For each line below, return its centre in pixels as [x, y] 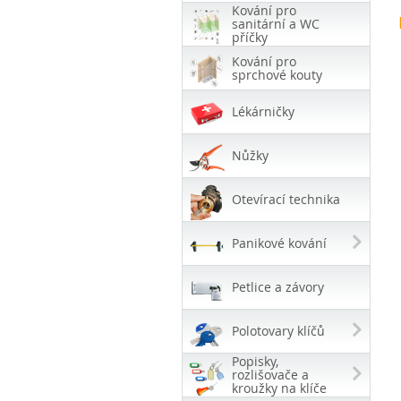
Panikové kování [279, 243]
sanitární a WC [276, 24]
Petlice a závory [278, 287]
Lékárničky [263, 112]
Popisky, [255, 362]
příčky [250, 38]
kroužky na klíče [279, 388]
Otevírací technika [286, 200]
